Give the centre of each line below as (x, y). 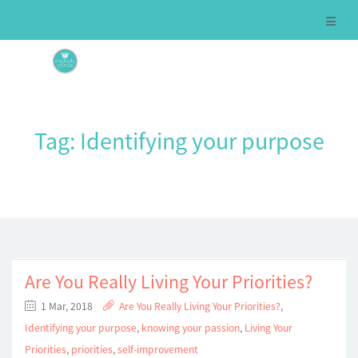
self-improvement (158, 350)
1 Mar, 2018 (67, 306)
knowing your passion (191, 328)
